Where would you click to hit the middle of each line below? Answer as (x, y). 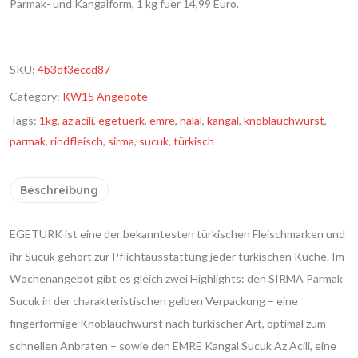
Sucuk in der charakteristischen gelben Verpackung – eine (154, 301)
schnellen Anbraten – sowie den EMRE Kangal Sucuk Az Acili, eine (173, 346)
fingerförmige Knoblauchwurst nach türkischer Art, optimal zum (168, 323)
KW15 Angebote (105, 96)
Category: (36, 96)
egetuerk (121, 120)
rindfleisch (77, 141)
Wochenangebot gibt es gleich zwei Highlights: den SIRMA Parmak (176, 278)
